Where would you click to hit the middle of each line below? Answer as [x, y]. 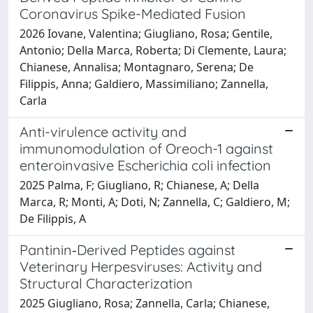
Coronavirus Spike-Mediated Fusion [133, 13]
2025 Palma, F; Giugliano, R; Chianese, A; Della [139, 185]
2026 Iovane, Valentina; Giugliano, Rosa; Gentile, [146, 33]
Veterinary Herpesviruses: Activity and [141, 266]
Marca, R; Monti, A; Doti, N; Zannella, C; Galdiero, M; [155, 202]
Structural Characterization [106, 283]
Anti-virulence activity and [103, 131]
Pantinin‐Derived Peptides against [128, 249]
